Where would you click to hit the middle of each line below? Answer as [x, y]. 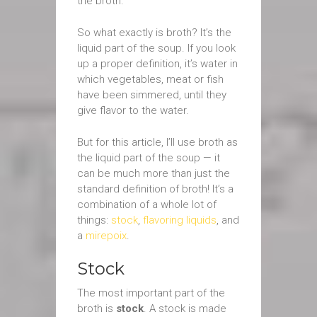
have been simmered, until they [152, 95]
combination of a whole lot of [147, 204]
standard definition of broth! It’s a [155, 189]
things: [94, 220]
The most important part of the [151, 293]
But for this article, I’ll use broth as [157, 142]
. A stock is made [185, 309]
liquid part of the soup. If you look [156, 48]
